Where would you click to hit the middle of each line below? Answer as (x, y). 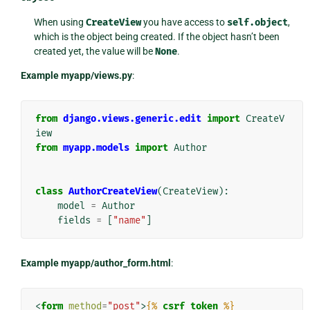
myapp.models (96, 147)
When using (60, 22)
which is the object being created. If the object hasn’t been (157, 36)
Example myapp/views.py (76, 75)
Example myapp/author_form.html (95, 263)
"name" (129, 220)
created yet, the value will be (95, 51)
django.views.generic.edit (132, 118)
